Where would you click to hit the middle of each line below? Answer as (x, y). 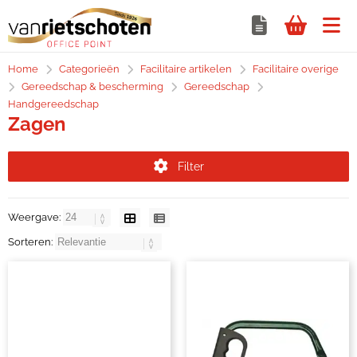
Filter (190, 167)
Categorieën (89, 69)
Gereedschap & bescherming (92, 86)
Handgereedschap (53, 104)
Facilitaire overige (296, 69)
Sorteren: (31, 242)
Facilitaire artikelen (186, 69)
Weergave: (35, 217)
